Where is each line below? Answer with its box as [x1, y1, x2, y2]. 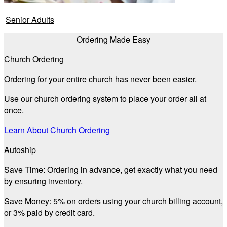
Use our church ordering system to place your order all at [4, 93, 206, 105]
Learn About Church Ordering [4, 124, 110, 136]
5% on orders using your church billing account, [51, 195, 223, 207]
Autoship [4, 144, 36, 156]
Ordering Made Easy [77, 33, 150, 46]
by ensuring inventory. [4, 175, 85, 187]
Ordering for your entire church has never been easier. [4, 73, 197, 85]
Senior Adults [6, 14, 54, 26]
